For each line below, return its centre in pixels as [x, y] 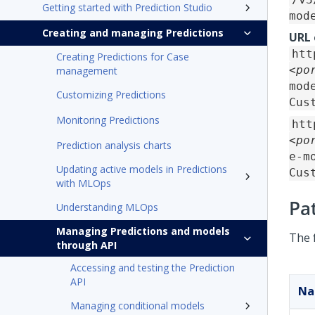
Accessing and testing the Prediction [153, 268]
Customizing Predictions [111, 95]
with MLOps [84, 183]
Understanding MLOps [107, 207]
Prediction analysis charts [114, 145]
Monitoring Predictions [108, 120]
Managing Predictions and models [143, 231]
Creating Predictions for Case [123, 57]
